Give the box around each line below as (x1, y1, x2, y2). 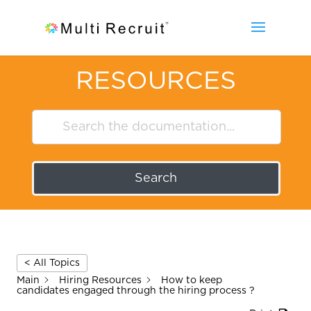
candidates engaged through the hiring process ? (17, 286, 255, 296)
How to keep (161, 275, 222, 285)
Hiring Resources (59, 275, 142, 285)
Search (135, 172, 178, 185)
